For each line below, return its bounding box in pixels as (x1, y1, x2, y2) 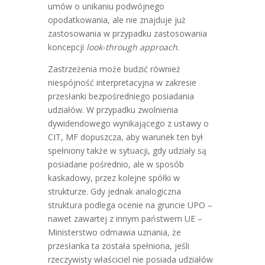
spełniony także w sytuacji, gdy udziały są (47, 145, 206, 156)
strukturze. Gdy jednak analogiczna (47, 186, 181, 197)
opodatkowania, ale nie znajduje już (47, 14, 186, 25)
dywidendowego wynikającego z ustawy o (47, 118, 209, 129)
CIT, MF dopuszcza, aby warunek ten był (47, 131, 203, 143)
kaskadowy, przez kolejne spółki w (47, 172, 180, 183)
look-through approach (86, 41, 177, 53)
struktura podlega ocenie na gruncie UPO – (47, 199, 212, 211)
